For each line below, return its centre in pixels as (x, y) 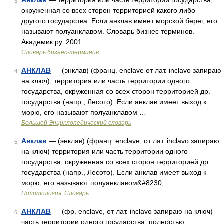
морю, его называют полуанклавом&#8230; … (97, 183)
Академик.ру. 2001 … (56, 42)
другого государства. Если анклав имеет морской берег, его (119, 21)
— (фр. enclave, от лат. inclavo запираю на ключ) (132, 211)
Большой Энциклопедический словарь (76, 123)
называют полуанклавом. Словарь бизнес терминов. (108, 31)
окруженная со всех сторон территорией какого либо (108, 10)
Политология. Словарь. (56, 193)
